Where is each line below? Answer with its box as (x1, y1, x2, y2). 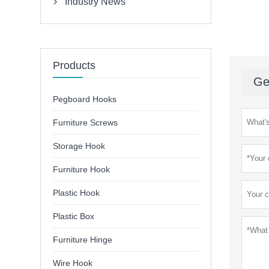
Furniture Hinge (53, 235, 113, 245)
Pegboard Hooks (53, 94, 117, 104)
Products (53, 59, 96, 72)
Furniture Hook (53, 165, 110, 175)
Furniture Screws (53, 118, 118, 128)
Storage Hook (53, 141, 106, 151)
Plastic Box (53, 211, 95, 222)
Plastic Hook (53, 188, 100, 198)
